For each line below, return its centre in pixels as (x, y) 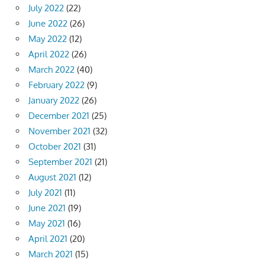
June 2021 (47, 208)
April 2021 (48, 239)
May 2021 (47, 224)
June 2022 (48, 24)
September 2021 (60, 162)
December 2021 (59, 116)
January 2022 (54, 101)
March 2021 (51, 254)
